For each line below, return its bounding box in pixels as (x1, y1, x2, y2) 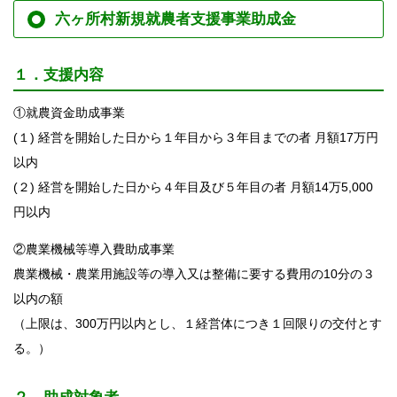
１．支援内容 (13, 66, 104, 84)
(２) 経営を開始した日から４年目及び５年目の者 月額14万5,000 (13, 180, 373, 195)
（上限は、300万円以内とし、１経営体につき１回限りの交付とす (13, 316, 382, 331)
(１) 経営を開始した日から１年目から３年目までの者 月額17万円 (13, 130, 378, 145)
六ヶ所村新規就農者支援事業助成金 (55, 11, 296, 28)
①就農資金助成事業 (13, 105, 125, 121)
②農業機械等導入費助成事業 (13, 242, 175, 257)
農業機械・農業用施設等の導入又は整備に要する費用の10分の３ (13, 267, 375, 282)
